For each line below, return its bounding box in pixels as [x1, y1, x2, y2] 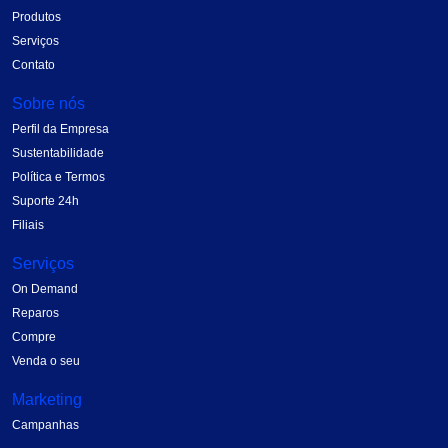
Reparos [12, 306, 59, 321]
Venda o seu [12, 354, 80, 369]
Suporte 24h [12, 194, 79, 209]
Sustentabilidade [12, 146, 104, 161]
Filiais [12, 218, 44, 233]
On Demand [12, 282, 78, 297]
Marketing [12, 391, 82, 409]
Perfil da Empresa [12, 122, 109, 137]
